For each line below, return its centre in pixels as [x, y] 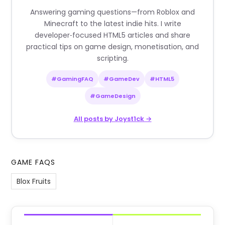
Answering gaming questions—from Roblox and [113, 12]
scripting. [113, 59]
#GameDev [121, 79]
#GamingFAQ [72, 79]
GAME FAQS [33, 162]
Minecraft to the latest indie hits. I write [113, 24]
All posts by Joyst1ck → [113, 119]
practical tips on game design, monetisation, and [113, 47]
